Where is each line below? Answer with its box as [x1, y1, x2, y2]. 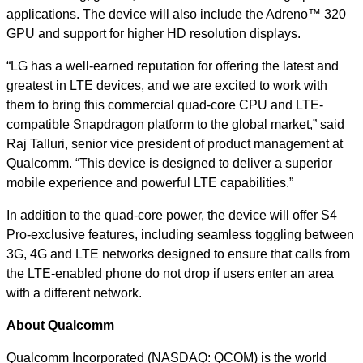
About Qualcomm [6, 318, 117, 332]
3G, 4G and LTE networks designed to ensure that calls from [6, 247, 350, 261]
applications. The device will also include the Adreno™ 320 [6, 7, 346, 21]
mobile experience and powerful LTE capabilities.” [6, 176, 293, 190]
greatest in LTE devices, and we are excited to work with [6, 79, 327, 92]
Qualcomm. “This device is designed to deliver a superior [6, 156, 332, 170]
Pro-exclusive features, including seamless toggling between [6, 228, 354, 241]
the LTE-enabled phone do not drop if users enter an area [6, 267, 334, 280]
